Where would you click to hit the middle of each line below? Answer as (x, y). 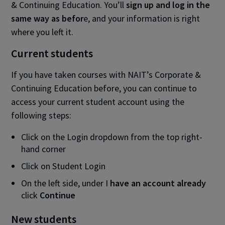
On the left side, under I (65, 183)
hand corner (44, 149)
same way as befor (47, 18)
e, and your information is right (142, 18)
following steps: (41, 115)
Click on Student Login (64, 166)
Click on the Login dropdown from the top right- (112, 137)
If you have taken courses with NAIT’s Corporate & (106, 75)
